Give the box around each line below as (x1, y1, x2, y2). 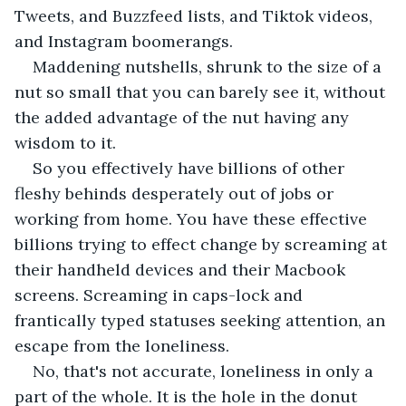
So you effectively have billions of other (33, 157, 349, 179)
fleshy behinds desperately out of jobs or (14, 182, 338, 204)
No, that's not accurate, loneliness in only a (33, 360, 378, 382)
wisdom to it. (14, 131, 121, 153)
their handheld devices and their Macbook (14, 258, 350, 280)
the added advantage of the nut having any (14, 106, 353, 128)
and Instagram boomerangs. (14, 30, 233, 52)
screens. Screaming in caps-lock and (14, 284, 307, 305)
